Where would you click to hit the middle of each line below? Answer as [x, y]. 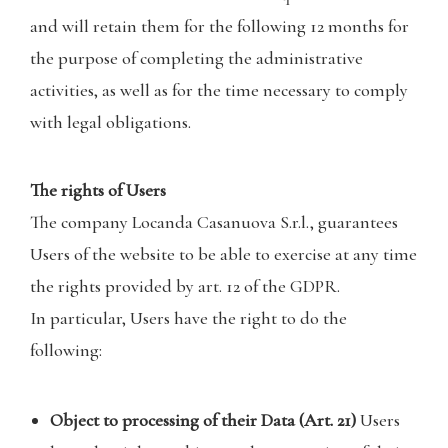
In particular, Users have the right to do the [188, 318]
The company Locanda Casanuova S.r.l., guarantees [214, 222]
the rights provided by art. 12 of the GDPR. [185, 286]
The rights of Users [98, 190]
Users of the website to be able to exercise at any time [223, 254]
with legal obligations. [110, 122]
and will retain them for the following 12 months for [219, 26]
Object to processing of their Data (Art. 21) [205, 420]
